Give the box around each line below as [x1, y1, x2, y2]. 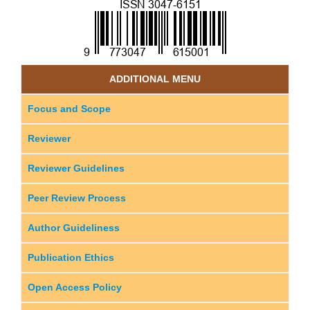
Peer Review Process [28, 192, 126, 203]
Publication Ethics [28, 251, 114, 263]
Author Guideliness [28, 221, 120, 233]
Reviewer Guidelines [28, 162, 125, 174]
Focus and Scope [28, 102, 111, 114]
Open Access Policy [28, 281, 122, 293]
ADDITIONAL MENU [109, 73, 201, 84]
